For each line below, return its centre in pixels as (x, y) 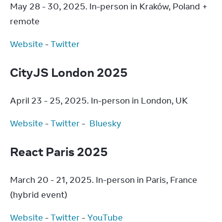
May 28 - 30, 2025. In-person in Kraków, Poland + (109, 6)
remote (25, 21)
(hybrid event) (39, 195)
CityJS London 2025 (70, 72)
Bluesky (105, 123)
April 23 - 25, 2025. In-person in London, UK (99, 101)
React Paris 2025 (60, 151)
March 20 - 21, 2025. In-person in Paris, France (104, 180)
